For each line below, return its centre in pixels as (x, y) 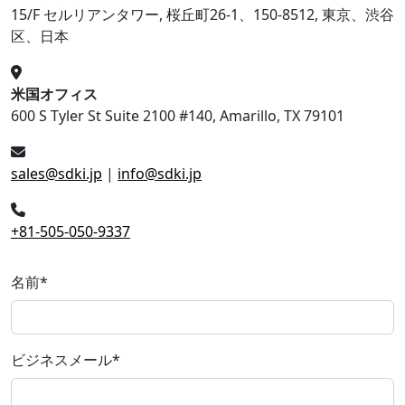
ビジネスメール (61, 359)
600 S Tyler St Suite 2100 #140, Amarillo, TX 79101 (178, 115)
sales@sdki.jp (57, 173)
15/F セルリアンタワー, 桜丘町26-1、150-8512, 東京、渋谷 (202, 14)
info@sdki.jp (160, 173)
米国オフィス (54, 94)
